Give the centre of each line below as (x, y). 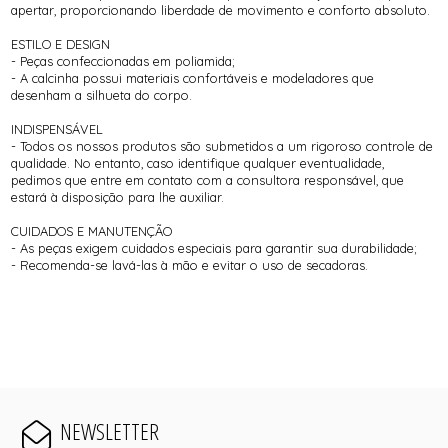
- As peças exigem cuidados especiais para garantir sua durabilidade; (214, 248)
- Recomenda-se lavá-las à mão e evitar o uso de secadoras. (190, 265)
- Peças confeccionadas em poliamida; (123, 61)
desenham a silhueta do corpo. (102, 95)
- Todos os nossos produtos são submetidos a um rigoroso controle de (222, 146)
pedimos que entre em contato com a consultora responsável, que (208, 180)
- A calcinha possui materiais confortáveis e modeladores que (193, 78)
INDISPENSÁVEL (57, 129)
